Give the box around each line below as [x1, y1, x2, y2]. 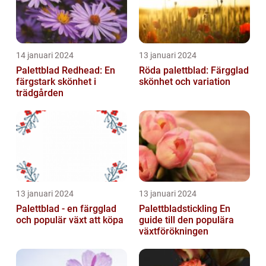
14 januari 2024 [16, 50, 74, 60]
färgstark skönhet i [16, 75, 96, 87]
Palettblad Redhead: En [16, 64, 115, 76]
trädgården [16, 87, 64, 99]
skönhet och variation [139, 75, 230, 87]
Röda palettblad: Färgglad [139, 64, 249, 76]
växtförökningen [139, 225, 208, 237]
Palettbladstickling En [139, 202, 220, 214]
